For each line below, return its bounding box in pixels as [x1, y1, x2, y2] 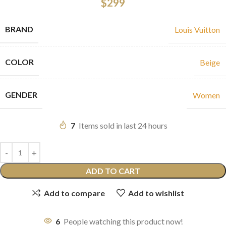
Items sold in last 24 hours [79, 121, 167, 131]
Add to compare [43, 188, 105, 198]
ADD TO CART [86, 166, 140, 176]
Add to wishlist [128, 188, 184, 198]
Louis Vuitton [175, 24, 220, 34]
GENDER [5, 90, 37, 100]
